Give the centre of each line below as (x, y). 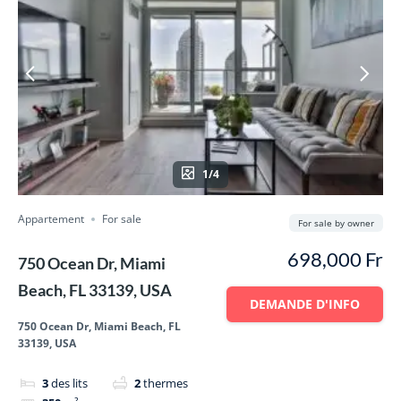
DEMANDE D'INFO (305, 303)
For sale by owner (336, 222)
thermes (166, 383)
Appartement (51, 219)
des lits (69, 383)
